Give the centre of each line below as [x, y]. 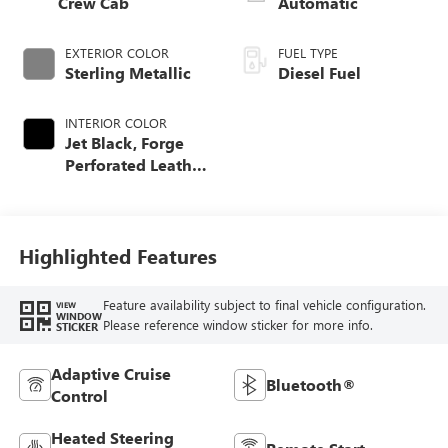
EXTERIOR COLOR [116, 52]
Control [79, 395]
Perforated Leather [135, 164]
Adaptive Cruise [110, 373]
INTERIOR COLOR [115, 122]
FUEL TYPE [308, 52]
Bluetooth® [311, 384]
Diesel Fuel [319, 72]
